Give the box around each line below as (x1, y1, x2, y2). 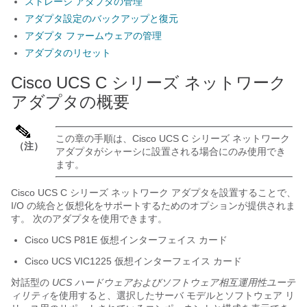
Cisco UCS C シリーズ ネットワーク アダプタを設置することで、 (11, 187, 296, 198)
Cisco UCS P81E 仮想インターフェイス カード (25, 234, 228, 245)
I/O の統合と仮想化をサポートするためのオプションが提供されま (11, 200, 295, 211)
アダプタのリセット (25, 47, 111, 58)
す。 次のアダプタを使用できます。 (11, 213, 167, 224)
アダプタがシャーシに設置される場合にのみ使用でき (56, 146, 286, 157)
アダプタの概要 (11, 93, 130, 111)
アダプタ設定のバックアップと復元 (25, 13, 178, 24)
